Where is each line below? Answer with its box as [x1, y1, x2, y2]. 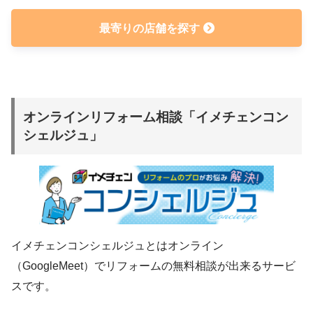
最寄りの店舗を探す [99, 22, 200, 34]
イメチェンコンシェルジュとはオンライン [11, 239, 224, 252]
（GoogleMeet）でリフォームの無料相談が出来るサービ [11, 259, 296, 272]
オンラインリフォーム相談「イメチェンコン [23, 109, 289, 124]
